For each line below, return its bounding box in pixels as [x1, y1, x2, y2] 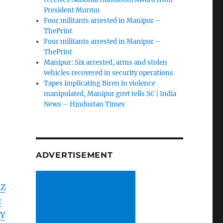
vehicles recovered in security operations [44, 69, 174, 78]
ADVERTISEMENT [35, 150, 113, 160]
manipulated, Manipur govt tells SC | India [44, 90, 177, 99]
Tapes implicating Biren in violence [44, 79, 156, 88]
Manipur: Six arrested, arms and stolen [44, 58, 168, 67]
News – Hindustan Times [44, 100, 125, 109]
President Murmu [44, 6, 100, 15]
